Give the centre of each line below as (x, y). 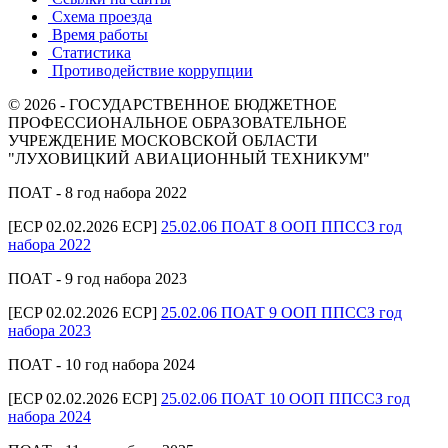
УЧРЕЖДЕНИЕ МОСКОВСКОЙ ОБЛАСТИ (163, 140)
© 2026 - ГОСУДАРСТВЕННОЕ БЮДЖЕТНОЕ (172, 104)
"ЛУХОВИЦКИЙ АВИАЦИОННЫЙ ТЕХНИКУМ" (189, 158)
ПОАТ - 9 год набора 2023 (97, 278)
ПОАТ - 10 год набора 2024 (101, 364)
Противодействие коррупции (150, 70)
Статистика (89, 52)
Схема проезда (100, 16)
